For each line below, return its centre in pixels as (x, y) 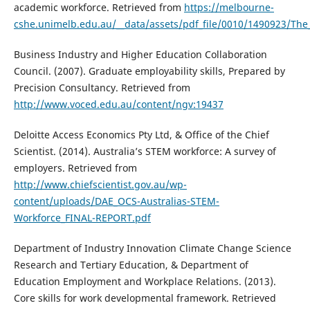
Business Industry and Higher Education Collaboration (140, 54)
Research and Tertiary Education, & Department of (131, 264)
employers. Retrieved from (75, 167)
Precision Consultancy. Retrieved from (102, 87)
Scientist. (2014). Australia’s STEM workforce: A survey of (145, 151)
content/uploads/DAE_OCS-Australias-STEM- (116, 201)
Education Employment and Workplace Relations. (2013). (145, 281)
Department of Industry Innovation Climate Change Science (152, 248)
